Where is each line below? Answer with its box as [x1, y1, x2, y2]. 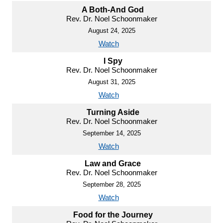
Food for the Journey [73, 210, 153, 219]
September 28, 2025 [82, 180, 141, 188]
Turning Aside [86, 108, 139, 116]
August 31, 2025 [88, 78, 135, 86]
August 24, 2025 [88, 26, 135, 34]
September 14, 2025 [82, 129, 141, 137]
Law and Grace [85, 159, 141, 168]
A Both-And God [82, 5, 144, 14]
